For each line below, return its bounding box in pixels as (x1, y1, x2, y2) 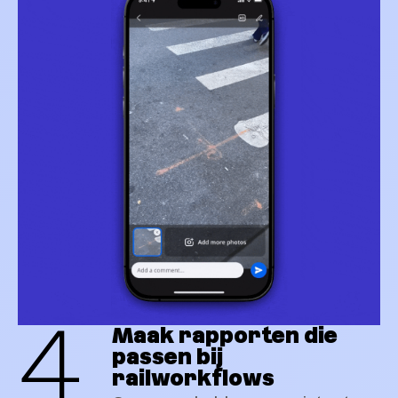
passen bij (112, 344, 223, 370)
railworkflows (112, 365, 275, 391)
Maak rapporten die (112, 322, 338, 348)
